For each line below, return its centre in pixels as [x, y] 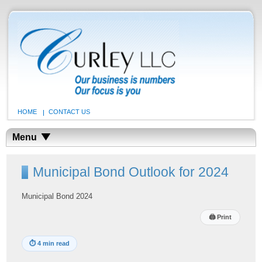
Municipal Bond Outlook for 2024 [131, 172]
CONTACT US [69, 111]
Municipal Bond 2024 [57, 196]
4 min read [54, 244]
